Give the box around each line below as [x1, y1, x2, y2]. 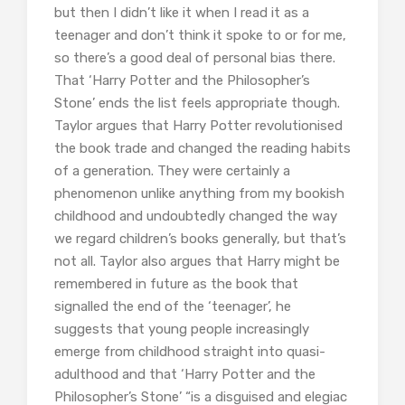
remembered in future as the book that [54, 276, 298, 293]
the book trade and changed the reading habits [54, 140, 351, 157]
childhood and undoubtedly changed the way [54, 208, 337, 225]
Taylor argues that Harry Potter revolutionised [54, 118, 343, 135]
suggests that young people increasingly [54, 321, 309, 338]
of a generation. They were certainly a [54, 163, 290, 180]
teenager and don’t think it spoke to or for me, [54, 27, 346, 44]
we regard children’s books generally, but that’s [54, 231, 346, 248]
